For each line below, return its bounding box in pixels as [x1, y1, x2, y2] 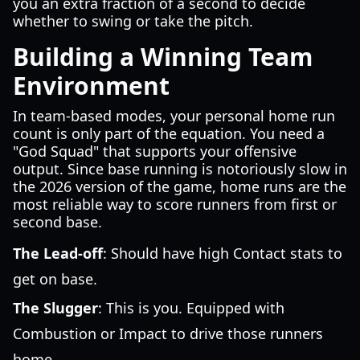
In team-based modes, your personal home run [13, 106, 335, 125]
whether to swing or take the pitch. [13, 11, 253, 31]
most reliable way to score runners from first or [13, 194, 337, 214]
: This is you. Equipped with [98, 298, 284, 317]
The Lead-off [13, 243, 103, 263]
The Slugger [13, 298, 98, 317]
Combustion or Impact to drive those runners [13, 324, 323, 343]
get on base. [13, 269, 97, 288]
